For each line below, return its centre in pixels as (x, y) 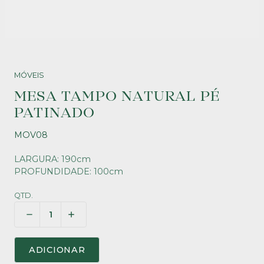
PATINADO (55, 113)
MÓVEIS (29, 75)
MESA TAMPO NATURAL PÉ (117, 97)
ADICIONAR (57, 250)
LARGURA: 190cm (52, 159)
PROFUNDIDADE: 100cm (69, 171)
